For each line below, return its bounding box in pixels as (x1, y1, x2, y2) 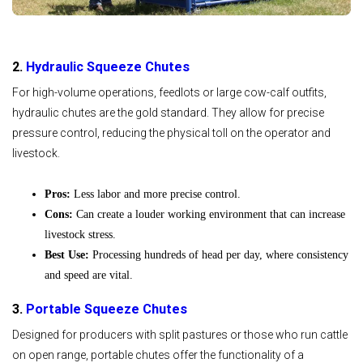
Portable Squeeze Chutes (26, 301, 187, 317)
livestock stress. (45, 228, 116, 241)
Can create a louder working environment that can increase (76, 207, 345, 220)
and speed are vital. (45, 268, 133, 281)
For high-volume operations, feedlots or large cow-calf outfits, (12, 86, 327, 99)
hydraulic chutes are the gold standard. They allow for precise (12, 106, 324, 119)
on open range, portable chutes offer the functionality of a (12, 348, 304, 361)
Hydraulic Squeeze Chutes (26, 58, 190, 75)
